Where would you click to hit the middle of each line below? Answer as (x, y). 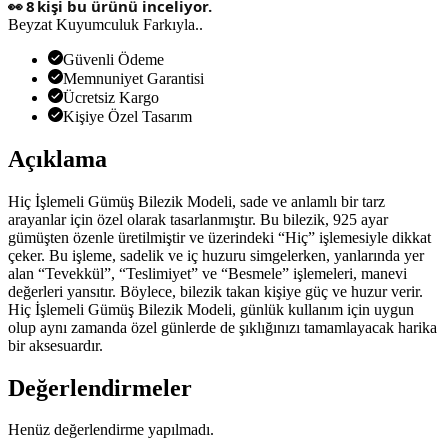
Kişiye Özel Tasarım (127, 116)
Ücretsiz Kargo (111, 97)
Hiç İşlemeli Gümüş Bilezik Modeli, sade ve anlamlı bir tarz (196, 201)
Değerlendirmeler (100, 387)
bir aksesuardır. (55, 345)
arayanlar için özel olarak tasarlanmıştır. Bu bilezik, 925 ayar (198, 219)
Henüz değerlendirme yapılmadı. (111, 430)
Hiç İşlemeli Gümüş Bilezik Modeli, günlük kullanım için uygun (211, 309)
